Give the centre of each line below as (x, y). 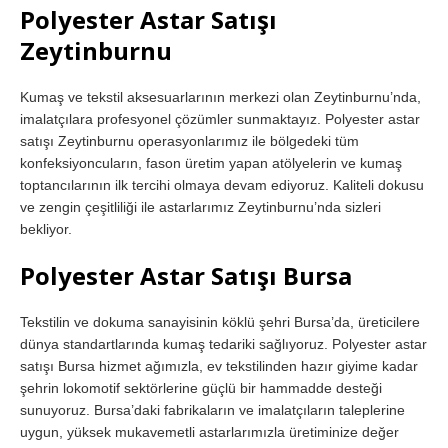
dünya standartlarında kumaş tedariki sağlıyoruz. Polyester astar (223, 343)
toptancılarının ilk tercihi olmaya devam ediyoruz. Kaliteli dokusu (222, 184)
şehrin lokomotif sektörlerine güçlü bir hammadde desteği (201, 387)
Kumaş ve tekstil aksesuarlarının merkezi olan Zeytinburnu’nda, (220, 96)
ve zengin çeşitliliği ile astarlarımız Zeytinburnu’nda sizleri (200, 206)
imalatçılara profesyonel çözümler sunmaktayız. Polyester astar (220, 118)
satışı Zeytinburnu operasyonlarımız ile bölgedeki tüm (189, 140)
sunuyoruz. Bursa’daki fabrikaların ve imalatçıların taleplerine (212, 409)
